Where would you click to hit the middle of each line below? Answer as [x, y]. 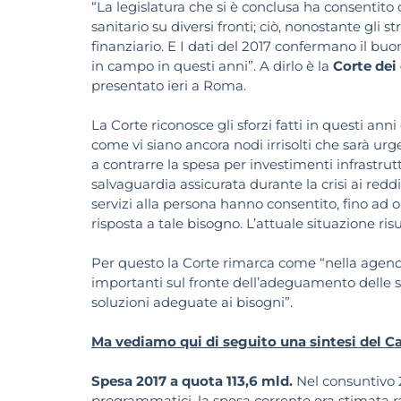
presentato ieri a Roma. [169, 86]
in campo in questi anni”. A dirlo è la [212, 66]
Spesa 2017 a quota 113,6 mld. [194, 381]
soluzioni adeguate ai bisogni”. [192, 303]
